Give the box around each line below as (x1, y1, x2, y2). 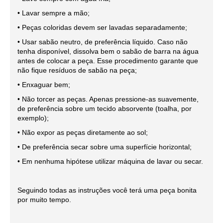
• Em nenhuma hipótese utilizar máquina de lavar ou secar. (17, 157, 203, 166)
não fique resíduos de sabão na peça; (17, 66, 137, 75)
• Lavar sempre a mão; (17, 9, 90, 17)
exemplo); (17, 114, 49, 122)
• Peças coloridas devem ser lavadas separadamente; (17, 23, 187, 32)
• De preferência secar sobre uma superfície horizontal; (17, 143, 192, 151)
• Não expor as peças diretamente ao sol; (17, 128, 148, 137)
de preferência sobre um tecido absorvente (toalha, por (17, 105, 192, 113)
